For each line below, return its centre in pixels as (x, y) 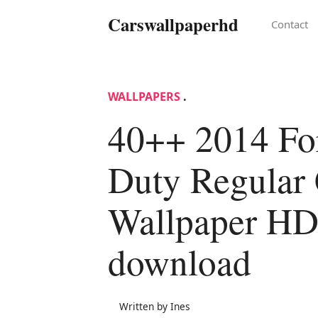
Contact (290, 24)
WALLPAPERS (144, 96)
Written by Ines (155, 306)
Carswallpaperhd (173, 24)
